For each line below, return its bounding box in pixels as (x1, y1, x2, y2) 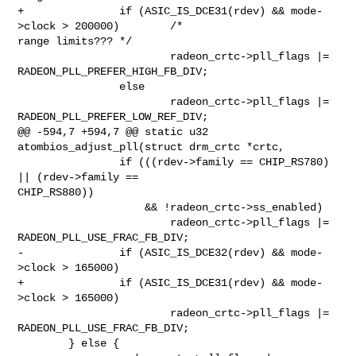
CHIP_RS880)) (17, 185, 95, 199)
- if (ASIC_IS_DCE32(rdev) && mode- (17, 246, 323, 259)
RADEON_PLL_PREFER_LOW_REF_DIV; (17, 110, 209, 123)
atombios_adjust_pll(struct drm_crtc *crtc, (17, 140, 285, 153)
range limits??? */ (17, 34, 133, 48)
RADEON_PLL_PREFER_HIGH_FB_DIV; (17, 64, 209, 78)
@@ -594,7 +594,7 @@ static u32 (17, 125, 209, 138)
